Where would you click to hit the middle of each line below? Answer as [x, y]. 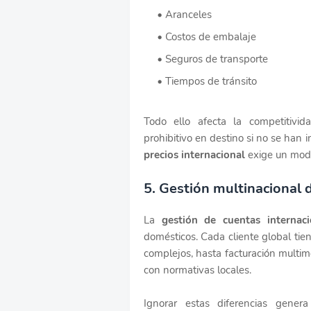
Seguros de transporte [217, 59]
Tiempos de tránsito [211, 81]
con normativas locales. [197, 270]
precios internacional [196, 154]
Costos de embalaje [211, 36]
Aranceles [188, 14]
